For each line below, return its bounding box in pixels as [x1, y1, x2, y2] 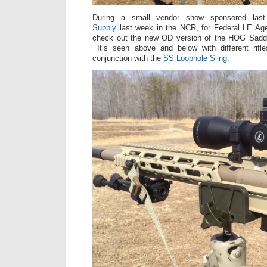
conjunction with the [92, 54, 163, 63]
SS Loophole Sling [163, 54, 227, 63]
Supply [92, 23, 116, 33]
